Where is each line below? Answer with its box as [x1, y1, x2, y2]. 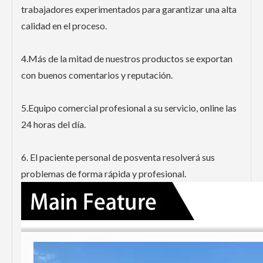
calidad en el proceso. [21, 20, 107, 32]
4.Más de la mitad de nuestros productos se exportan [21, 53, 232, 65]
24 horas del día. [21, 119, 86, 130]
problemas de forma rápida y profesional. [21, 168, 186, 180]
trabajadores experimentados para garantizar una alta [21, 4, 237, 15]
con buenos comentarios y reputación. [21, 69, 173, 81]
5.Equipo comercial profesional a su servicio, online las [21, 102, 237, 114]
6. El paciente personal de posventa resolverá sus [21, 151, 215, 163]
